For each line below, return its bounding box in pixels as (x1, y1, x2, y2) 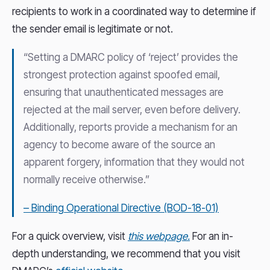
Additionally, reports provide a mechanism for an (24, 121, 237, 133)
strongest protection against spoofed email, (24, 69, 220, 81)
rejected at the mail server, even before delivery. (24, 104, 240, 116)
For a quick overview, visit (12, 230, 128, 242)
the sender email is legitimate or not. (12, 23, 173, 35)
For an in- (190, 230, 233, 242)
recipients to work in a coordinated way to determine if (12, 5, 256, 17)
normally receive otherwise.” (24, 174, 149, 186)
